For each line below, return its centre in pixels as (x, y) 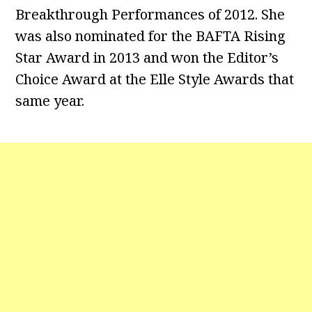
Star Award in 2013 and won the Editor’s (147, 58)
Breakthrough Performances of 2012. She (150, 15)
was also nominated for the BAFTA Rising (151, 36)
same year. (50, 101)
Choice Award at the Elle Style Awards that (155, 79)
